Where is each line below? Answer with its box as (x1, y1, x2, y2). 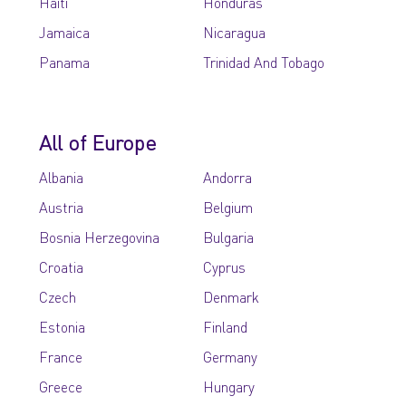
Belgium (202, 198, 253, 217)
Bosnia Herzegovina (39, 227, 160, 246)
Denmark (202, 287, 259, 306)
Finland (202, 317, 247, 336)
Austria (39, 198, 84, 217)
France (39, 347, 83, 366)
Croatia (39, 257, 84, 276)
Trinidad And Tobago (202, 53, 324, 72)
